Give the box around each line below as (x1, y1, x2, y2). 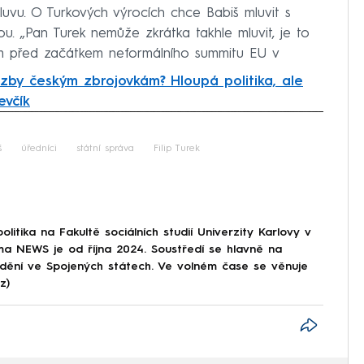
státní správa (76, 144, 134, 154)
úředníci (21, 144, 57, 154)
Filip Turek (154, 144, 200, 154)
